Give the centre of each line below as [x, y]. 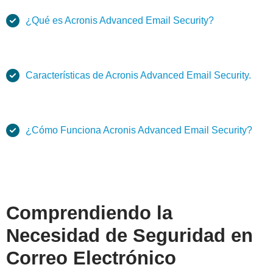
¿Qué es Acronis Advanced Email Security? [120, 21]
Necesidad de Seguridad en [129, 236]
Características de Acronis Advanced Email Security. [138, 76]
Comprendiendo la [89, 213]
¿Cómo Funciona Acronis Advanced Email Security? [139, 130]
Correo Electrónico [91, 258]
